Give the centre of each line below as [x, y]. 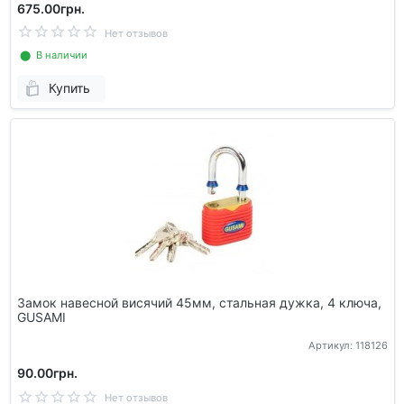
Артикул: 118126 [348, 346]
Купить [69, 88]
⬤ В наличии [52, 55]
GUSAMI [41, 317]
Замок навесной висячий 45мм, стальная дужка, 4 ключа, [199, 303]
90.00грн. [47, 373]
